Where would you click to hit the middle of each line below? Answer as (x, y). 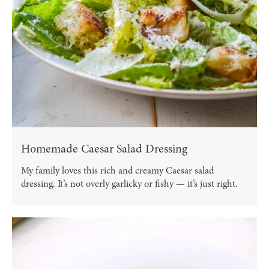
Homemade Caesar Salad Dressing (104, 148)
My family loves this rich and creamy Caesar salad (117, 170)
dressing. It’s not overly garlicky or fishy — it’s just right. (129, 183)
